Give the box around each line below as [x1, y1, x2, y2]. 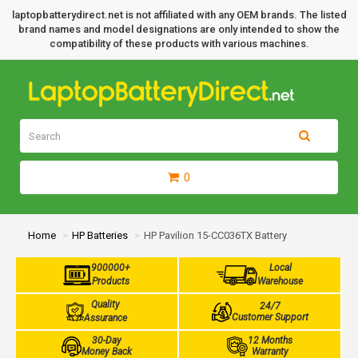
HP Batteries [72, 229, 128, 241]
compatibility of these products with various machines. [49, 38, 309, 50]
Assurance [84, 312, 128, 324]
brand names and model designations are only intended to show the [18, 23, 340, 35]
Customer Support [231, 312, 308, 323]
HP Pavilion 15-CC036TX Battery [144, 229, 287, 241]
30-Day [92, 335, 121, 346]
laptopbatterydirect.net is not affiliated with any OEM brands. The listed [11, 9, 347, 21]
